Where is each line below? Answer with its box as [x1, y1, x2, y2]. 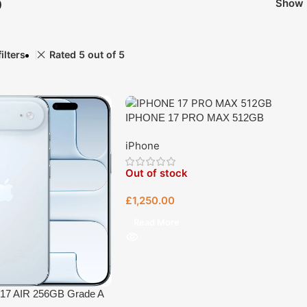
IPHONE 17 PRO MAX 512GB [125, 112, 264, 124]
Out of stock [125, 167, 188, 180]
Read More [133, 217, 180, 228]
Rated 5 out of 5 [49, 49, 125, 60]
